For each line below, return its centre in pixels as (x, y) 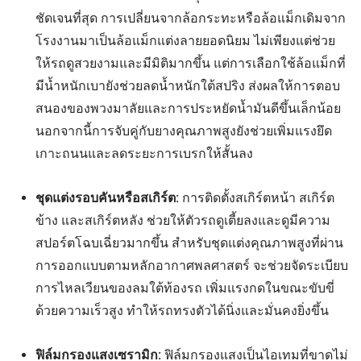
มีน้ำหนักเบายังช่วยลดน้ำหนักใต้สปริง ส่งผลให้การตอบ (187, 85)
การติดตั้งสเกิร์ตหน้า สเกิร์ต (256, 197)
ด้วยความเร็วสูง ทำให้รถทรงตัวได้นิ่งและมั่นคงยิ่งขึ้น (182, 310)
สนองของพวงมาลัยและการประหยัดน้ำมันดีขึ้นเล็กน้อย (188, 108)
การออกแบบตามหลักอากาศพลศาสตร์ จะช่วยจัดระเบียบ (191, 265)
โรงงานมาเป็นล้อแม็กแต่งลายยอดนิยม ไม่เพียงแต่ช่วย (185, 40)
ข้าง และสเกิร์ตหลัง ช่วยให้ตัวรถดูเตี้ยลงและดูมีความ (183, 220)
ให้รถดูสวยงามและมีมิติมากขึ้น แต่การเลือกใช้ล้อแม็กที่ (190, 63)
